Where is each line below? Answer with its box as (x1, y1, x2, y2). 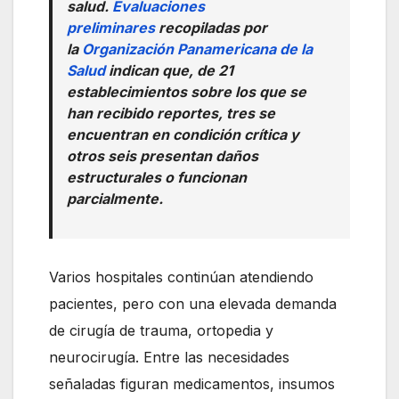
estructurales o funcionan (67, 168, 247, 187)
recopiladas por (155, 19, 267, 37)
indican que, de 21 (105, 61, 233, 80)
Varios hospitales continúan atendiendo (49, 268, 313, 287)
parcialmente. (67, 190, 163, 208)
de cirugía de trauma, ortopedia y (49, 322, 273, 340)
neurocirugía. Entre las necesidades (49, 348, 289, 367)
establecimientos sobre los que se (67, 83, 306, 102)
